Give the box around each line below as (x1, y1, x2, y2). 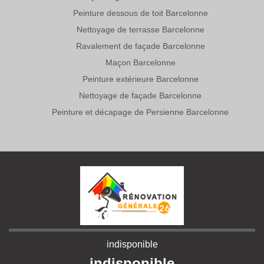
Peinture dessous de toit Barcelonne (72, 8, 208, 18)
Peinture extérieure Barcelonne (82, 74, 199, 84)
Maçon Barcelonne (105, 57, 176, 67)
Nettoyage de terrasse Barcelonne (76, 24, 204, 34)
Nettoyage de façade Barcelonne (79, 90, 202, 100)
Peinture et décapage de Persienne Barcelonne (52, 107, 229, 117)
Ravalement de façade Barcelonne (75, 41, 205, 51)
